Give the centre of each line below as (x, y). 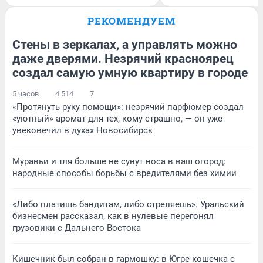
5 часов (26, 93)
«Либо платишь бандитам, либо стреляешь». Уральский (128, 204)
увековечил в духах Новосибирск (82, 130)
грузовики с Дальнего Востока (77, 227)
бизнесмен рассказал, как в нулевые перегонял (113, 216)
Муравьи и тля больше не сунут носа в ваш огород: (119, 161)
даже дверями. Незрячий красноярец (123, 58)
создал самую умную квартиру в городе (130, 73)
